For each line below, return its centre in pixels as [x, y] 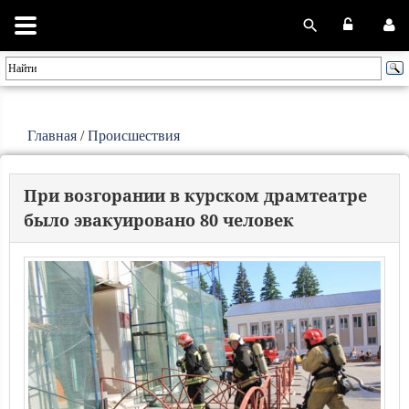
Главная [52, 136]
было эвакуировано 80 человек [159, 220]
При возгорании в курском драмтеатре [195, 195]
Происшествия [134, 136]
